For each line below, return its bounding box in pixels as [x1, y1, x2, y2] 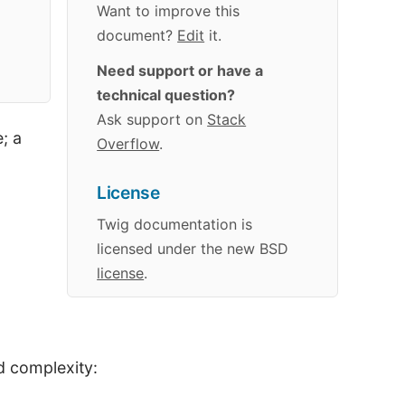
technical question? [97, 86, 236, 105]
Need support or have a [97, 61, 264, 80]
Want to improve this [97, 2, 240, 21]
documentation [134, 215, 238, 234]
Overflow [97, 135, 160, 154]
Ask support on [97, 110, 208, 129]
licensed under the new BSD [97, 240, 289, 259]
